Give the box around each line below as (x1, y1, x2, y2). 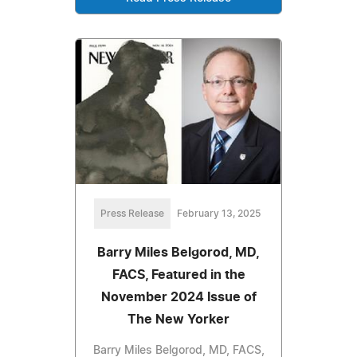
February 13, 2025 (176, 208, 261, 218)
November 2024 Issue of (100, 290, 257, 304)
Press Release (100, 208, 164, 218)
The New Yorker (127, 312, 229, 326)
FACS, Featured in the (112, 268, 245, 281)
